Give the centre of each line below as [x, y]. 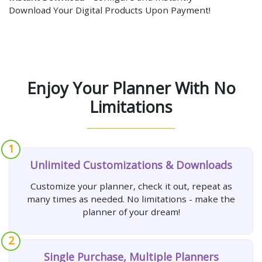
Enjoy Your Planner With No [131, 88]
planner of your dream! [131, 212]
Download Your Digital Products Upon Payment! [110, 10]
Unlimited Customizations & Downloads [131, 165]
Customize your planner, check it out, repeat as [131, 186]
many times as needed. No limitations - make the [131, 199]
